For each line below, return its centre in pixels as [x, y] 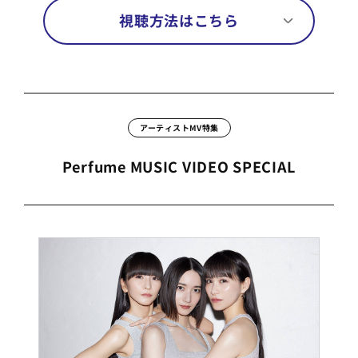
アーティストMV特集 [179, 128]
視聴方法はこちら [179, 20]
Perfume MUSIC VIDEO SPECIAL [179, 167]
